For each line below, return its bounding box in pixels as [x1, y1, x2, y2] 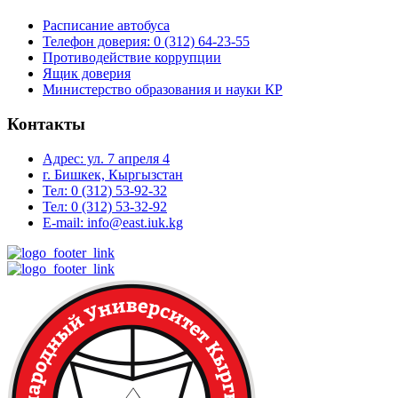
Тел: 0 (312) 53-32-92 [43, 198, 167, 214]
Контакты [7, 114, 85, 133]
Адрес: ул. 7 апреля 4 [43, 150, 170, 166]
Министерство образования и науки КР [43, 82, 283, 98]
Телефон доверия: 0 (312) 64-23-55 [43, 34, 250, 50]
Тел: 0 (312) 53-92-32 [43, 182, 167, 198]
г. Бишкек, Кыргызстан [43, 166, 183, 182]
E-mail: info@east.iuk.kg [43, 214, 183, 230]
